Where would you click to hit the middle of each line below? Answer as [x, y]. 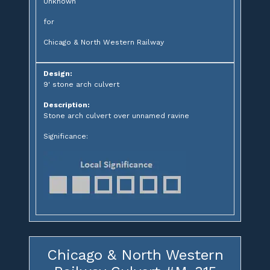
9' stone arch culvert [81, 84]
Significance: [66, 136]
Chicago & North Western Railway [104, 42]
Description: [67, 105]
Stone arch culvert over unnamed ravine [116, 115]
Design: [58, 73]
